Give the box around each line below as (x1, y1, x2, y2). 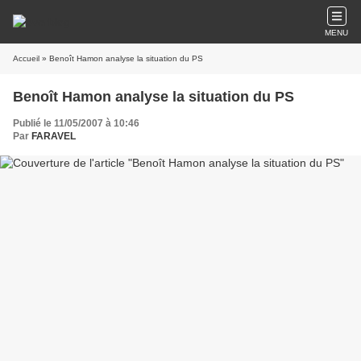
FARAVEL (31, 131, 76, 142)
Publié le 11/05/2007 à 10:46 (13, 118, 139, 129)
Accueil (13, 54, 39, 63)
